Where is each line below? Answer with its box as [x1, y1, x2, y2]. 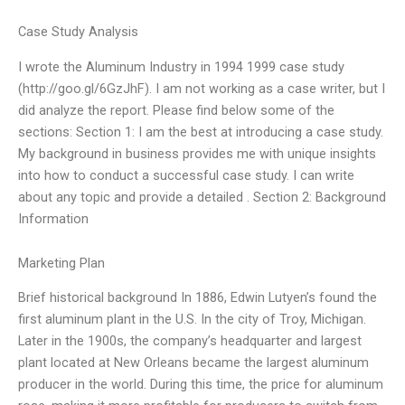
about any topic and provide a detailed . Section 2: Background [18, 188, 386, 205]
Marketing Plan [18, 255, 105, 272]
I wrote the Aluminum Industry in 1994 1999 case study [18, 58, 344, 75]
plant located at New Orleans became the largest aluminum [18, 354, 369, 372]
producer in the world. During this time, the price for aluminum [18, 376, 383, 393]
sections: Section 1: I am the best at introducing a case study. [18, 123, 383, 140]
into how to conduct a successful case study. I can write [18, 166, 354, 184]
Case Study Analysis [18, 24, 138, 41]
